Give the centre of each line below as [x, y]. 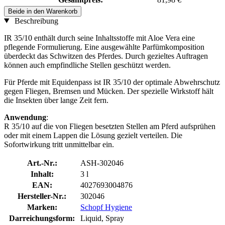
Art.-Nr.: [42, 163]
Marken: [42, 207]
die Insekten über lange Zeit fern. [56, 100]
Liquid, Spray [102, 218]
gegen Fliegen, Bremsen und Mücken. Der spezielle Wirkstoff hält [109, 91]
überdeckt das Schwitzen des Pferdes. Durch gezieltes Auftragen [106, 56]
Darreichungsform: [42, 218]
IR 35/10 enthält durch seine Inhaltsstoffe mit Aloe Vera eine [99, 38]
